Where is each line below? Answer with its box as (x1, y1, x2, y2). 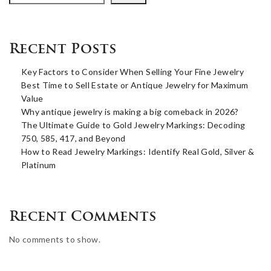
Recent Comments (9, 210, 157, 224)
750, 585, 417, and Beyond (21, 132, 126, 143)
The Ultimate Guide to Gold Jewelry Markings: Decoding (21, 119, 246, 130)
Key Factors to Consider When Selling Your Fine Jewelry (21, 66, 244, 77)
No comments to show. (9, 233, 100, 244)
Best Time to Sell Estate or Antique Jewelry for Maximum (21, 79, 249, 90)
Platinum (21, 159, 56, 170)
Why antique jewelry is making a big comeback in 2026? (21, 106, 239, 117)
